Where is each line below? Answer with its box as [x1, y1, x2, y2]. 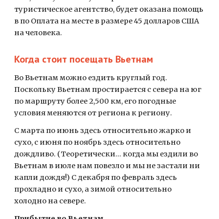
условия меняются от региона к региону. [14, 109, 173, 117]
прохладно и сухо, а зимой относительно [14, 185, 172, 194]
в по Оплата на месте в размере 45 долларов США [14, 17, 199, 25]
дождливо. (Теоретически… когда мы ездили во [14, 150, 198, 158]
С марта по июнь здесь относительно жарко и [14, 126, 192, 135]
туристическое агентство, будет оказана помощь [14, 5, 204, 14]
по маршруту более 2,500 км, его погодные [14, 97, 176, 106]
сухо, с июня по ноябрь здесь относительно [14, 138, 181, 147]
